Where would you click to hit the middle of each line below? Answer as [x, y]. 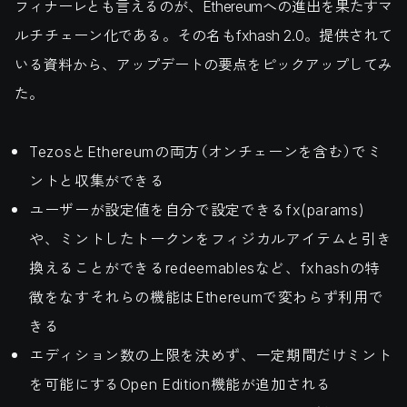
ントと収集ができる [97, 181]
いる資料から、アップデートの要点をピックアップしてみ [203, 65]
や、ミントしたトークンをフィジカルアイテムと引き [211, 239]
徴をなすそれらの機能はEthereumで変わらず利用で [207, 297]
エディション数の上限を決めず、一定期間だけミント [211, 355]
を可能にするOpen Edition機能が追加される [180, 384]
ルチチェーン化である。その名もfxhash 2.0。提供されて [203, 35]
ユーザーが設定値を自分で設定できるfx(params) [197, 210]
